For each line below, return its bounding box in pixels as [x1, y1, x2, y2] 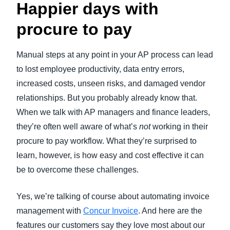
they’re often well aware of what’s [16, 122, 139, 131]
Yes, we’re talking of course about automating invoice [16, 192, 209, 201]
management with [16, 206, 83, 215]
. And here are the [138, 206, 202, 215]
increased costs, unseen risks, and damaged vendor [16, 79, 205, 88]
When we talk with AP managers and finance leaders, [16, 108, 210, 117]
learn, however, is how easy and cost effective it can [16, 151, 204, 160]
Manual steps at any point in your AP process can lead [16, 50, 213, 59]
